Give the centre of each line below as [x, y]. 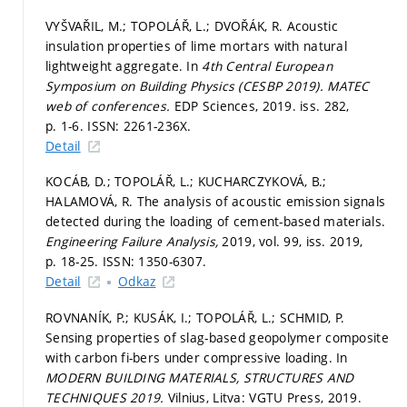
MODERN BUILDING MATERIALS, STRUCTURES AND [200, 377]
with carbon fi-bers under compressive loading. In [197, 357]
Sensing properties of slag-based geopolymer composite [217, 337]
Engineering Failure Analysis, [134, 241]
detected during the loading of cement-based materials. [216, 221]
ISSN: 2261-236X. [139, 125]
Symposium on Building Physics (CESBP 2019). [187, 85]
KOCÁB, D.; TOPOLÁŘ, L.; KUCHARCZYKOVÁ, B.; [186, 181]
